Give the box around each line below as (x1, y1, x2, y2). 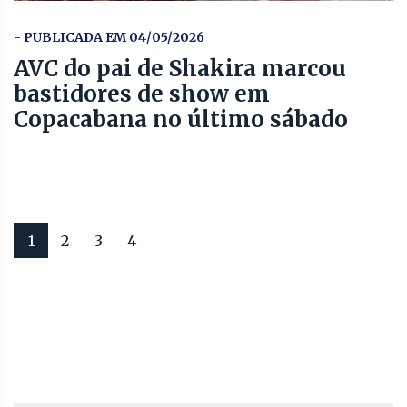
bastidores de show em (14, 79, 270, 108)
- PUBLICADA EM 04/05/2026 (14, 28, 204, 45)
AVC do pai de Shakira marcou (14, 54, 346, 83)
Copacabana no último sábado (14, 104, 348, 134)
